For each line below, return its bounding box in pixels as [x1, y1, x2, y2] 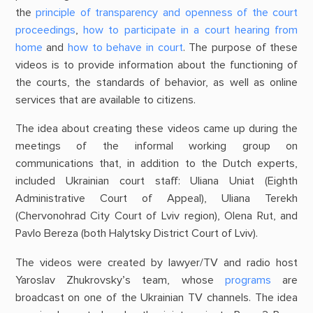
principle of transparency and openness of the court [36, 6, 298, 20]
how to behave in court [67, 41, 183, 55]
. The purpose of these [182, 41, 298, 55]
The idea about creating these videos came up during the [15, 122, 298, 136]
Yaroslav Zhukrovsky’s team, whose [15, 272, 226, 287]
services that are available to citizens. [15, 93, 196, 108]
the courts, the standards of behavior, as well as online [15, 75, 298, 90]
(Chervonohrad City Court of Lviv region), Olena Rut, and [15, 209, 298, 224]
